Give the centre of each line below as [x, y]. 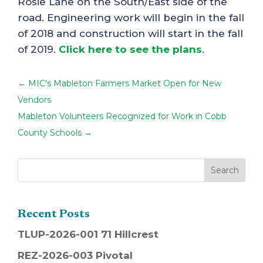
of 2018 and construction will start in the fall [130, 33]
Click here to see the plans [130, 49]
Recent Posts [54, 214]
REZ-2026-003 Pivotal [75, 256]
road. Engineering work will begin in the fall [131, 18]
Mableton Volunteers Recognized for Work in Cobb [122, 116]
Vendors [34, 100]
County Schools [50, 133]
